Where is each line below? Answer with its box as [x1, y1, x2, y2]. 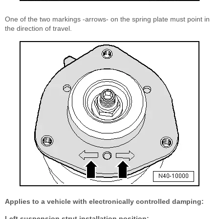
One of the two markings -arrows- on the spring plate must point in [5, 15, 210, 23]
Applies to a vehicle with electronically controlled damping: [5, 197, 204, 206]
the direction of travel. [5, 24, 72, 33]
